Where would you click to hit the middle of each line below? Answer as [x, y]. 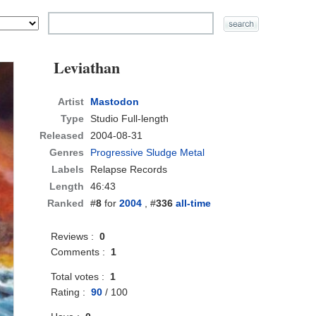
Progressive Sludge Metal [148, 153]
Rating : [71, 292]
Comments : [81, 252]
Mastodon [115, 102]
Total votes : [81, 277]
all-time [194, 203]
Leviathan [87, 68]
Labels [68, 170]
